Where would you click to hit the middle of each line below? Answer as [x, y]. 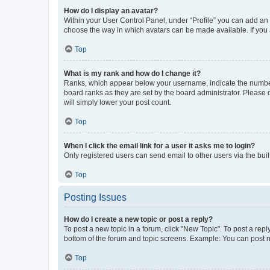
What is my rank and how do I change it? [132, 73]
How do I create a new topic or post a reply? [138, 219]
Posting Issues [95, 197]
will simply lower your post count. [118, 102]
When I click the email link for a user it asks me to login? [159, 146]
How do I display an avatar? [111, 11]
